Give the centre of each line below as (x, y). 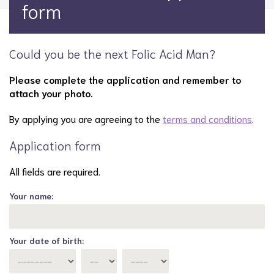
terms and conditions (207, 118)
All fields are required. (55, 171)
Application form (55, 145)
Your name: (31, 196)
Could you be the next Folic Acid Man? (112, 53)
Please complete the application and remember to (125, 79)
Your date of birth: (46, 240)
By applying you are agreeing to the (86, 118)
